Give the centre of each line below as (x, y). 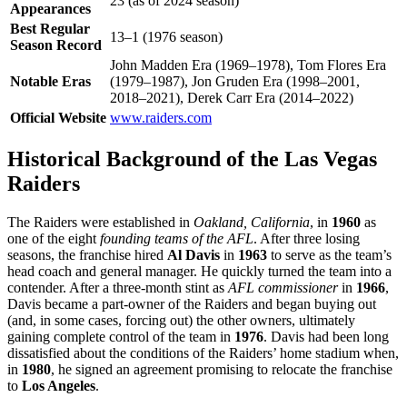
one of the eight (54, 239)
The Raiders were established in (100, 223)
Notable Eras (50, 82)
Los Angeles (59, 386)
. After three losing (307, 239)
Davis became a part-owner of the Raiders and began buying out (192, 304)
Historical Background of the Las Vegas (192, 159)
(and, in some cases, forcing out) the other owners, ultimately (181, 321)
